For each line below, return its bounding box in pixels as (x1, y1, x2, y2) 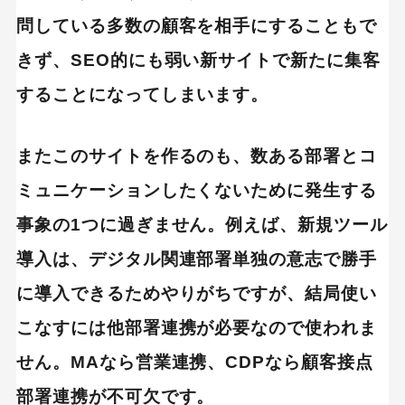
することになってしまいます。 (15, 84, 269, 104)
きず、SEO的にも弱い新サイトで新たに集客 (15, 50, 381, 70)
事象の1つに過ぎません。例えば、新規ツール (15, 214, 388, 234)
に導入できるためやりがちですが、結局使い (15, 283, 378, 303)
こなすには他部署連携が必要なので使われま (15, 317, 378, 337)
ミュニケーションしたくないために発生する (15, 180, 378, 200)
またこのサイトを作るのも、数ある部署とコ (15, 146, 378, 165)
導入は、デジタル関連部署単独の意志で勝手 (15, 249, 378, 268)
